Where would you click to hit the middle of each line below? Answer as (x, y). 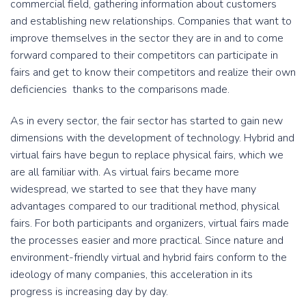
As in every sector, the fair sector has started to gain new (147, 121)
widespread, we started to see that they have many (133, 190)
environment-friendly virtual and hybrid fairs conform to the (149, 258)
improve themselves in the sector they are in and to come (147, 39)
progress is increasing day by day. (89, 292)
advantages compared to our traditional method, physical (145, 207)
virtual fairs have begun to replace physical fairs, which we (147, 155)
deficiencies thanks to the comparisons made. (120, 90)
